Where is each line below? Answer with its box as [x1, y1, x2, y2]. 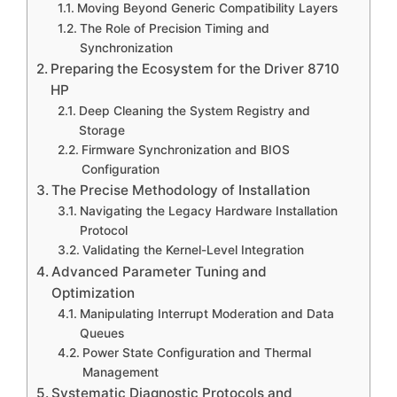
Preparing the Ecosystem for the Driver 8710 [51, 60, 340, 77]
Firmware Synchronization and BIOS [81, 143, 290, 157]
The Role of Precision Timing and [79, 21, 269, 35]
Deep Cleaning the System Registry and [78, 104, 310, 118]
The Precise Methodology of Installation [51, 182, 311, 198]
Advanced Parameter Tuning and [51, 263, 268, 280]
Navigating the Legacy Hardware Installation [79, 204, 338, 218]
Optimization [51, 284, 136, 301]
